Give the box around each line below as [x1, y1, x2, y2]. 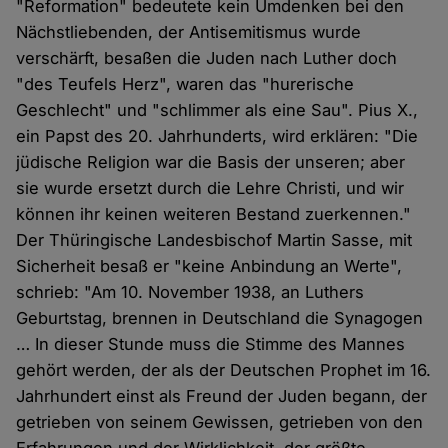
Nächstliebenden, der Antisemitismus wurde [16, 22, 362, 43]
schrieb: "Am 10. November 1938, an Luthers [16, 282, 365, 303]
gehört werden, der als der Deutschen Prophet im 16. [16, 360, 432, 381]
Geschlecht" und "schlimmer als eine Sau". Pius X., [16, 100, 419, 121]
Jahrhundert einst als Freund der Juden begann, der [16, 386, 428, 407]
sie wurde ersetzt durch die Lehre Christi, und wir [16, 178, 405, 199]
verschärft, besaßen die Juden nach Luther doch [16, 48, 398, 69]
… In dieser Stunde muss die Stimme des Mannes [16, 334, 406, 355]
